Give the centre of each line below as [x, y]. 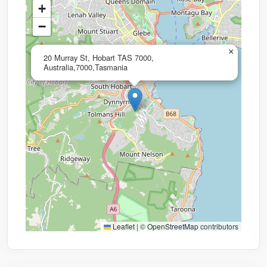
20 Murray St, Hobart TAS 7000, [99, 57]
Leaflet [123, 226]
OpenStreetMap [173, 226]
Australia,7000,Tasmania [86, 67]
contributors [218, 226]
